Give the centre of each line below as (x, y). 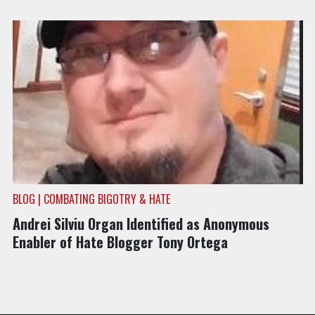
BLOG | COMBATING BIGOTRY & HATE (91, 199)
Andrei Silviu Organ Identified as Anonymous (141, 224)
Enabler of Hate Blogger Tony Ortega (120, 242)
